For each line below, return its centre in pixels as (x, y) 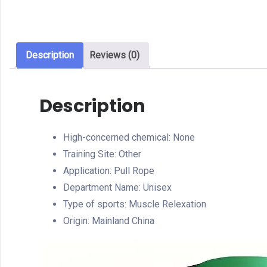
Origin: (77, 221)
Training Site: (91, 154)
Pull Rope (134, 171)
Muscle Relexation (167, 204)
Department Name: (103, 188)
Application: (89, 171)
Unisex (157, 188)
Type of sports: (96, 204)
